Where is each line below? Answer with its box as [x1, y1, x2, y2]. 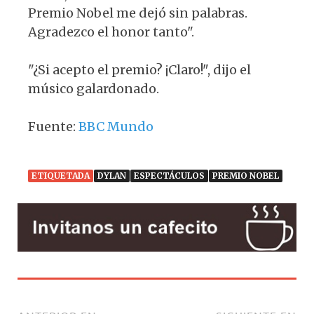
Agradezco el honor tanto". [28, 23, 194, 40]
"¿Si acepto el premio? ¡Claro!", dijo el [28, 61, 251, 78]
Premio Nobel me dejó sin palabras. [28, 4, 247, 21]
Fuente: [28, 118, 78, 135]
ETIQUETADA [32, 170, 90, 181]
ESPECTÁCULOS [134, 170, 205, 181]
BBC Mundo [78, 118, 153, 135]
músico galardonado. [28, 80, 159, 97]
